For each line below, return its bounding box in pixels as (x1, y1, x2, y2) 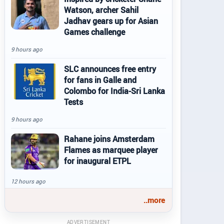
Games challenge (64, 26, 125, 37)
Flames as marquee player (64, 144, 158, 155)
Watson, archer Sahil (64, 4, 138, 15)
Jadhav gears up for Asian (64, 15, 158, 26)
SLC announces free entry (64, 63, 156, 74)
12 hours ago (11, 177, 45, 185)
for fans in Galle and (64, 74, 136, 85)
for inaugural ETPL (64, 155, 131, 166)
